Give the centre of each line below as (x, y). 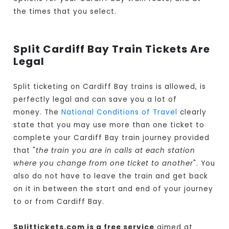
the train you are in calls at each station (116, 151)
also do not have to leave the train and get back (111, 176)
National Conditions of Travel (120, 112)
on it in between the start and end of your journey (113, 189)
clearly (192, 112)
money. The (38, 112)
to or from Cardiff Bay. (59, 202)
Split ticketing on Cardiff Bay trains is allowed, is (110, 87)
